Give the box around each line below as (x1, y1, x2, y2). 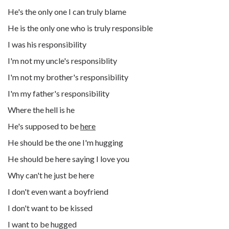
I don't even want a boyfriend (8, 187, 108, 196)
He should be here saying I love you (8, 154, 129, 164)
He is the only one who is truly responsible (8, 23, 153, 33)
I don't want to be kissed (8, 203, 93, 213)
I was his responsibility (8, 39, 86, 49)
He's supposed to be (8, 121, 80, 131)
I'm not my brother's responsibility (8, 72, 128, 82)
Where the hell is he (8, 105, 75, 114)
